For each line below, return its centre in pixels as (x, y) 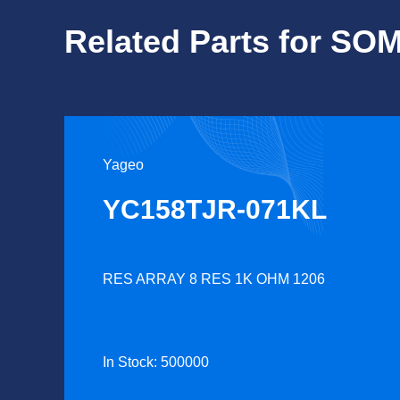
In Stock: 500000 (156, 362)
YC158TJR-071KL (215, 209)
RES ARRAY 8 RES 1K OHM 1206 (214, 279)
